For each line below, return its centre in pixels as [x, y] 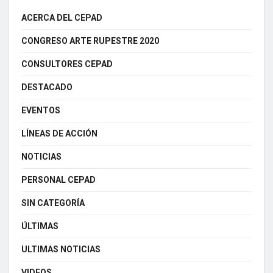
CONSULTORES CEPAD [67, 64]
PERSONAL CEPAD [58, 179]
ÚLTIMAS [40, 226]
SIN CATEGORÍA [53, 203]
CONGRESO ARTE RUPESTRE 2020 [90, 41]
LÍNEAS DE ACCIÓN [59, 133]
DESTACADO [47, 87]
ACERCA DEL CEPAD [62, 17]
